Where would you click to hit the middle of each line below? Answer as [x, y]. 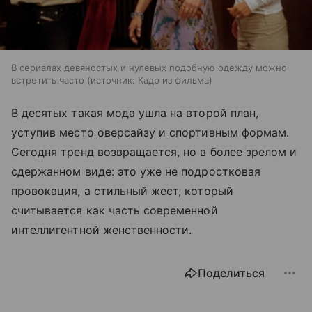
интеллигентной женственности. [102, 230]
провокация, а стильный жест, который [122, 191]
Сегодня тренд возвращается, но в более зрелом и [154, 152]
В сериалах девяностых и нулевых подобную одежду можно [149, 68]
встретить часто [48, 80]
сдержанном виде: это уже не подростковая [136, 172]
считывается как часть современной [115, 211]
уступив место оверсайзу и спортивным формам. [150, 133]
